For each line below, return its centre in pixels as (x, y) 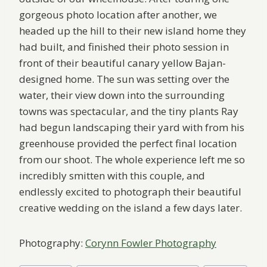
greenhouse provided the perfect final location (128, 144)
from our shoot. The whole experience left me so (132, 160)
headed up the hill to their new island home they (133, 31)
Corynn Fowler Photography (151, 243)
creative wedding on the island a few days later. (131, 208)
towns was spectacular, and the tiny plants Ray (129, 111)
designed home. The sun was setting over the (124, 79)
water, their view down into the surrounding (122, 95)
